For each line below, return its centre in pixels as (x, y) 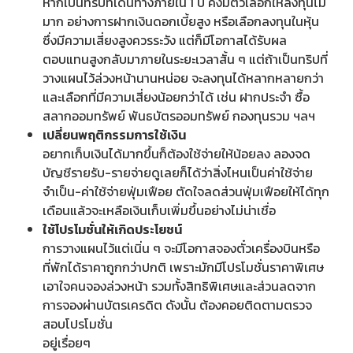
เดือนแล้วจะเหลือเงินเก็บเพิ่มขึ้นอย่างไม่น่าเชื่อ (159, 210)
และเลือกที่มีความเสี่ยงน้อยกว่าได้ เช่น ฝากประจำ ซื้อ (176, 97)
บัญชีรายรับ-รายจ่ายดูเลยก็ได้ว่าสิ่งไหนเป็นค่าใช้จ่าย (178, 172)
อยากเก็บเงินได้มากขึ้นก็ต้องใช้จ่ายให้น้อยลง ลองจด (176, 153)
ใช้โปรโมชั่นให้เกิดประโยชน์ (112, 229)
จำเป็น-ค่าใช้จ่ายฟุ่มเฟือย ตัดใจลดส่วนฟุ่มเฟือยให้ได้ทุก (186, 191)
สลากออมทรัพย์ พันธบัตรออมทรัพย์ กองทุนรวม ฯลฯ (179, 115)
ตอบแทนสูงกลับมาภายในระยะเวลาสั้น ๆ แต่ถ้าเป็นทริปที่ (185, 59)
